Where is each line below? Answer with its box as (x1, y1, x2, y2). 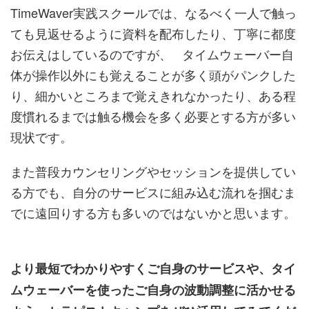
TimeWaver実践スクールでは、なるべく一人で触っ (10, 3, 297, 21)
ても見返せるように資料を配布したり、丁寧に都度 (10, 24, 296, 42)
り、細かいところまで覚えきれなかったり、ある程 (10, 86, 296, 104)
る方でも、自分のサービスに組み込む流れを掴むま (10, 183, 296, 201)
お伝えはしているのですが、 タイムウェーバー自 (10, 45, 294, 63)
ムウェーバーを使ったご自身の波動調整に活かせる (10, 281, 296, 299)
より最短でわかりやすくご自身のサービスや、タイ (10, 259, 296, 277)
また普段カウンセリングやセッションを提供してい (10, 162, 296, 180)
